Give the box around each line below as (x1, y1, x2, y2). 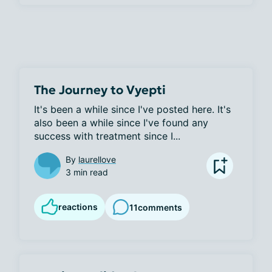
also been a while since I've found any (34, 117, 208, 129)
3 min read (66, 167, 108, 177)
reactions (58, 202, 98, 212)
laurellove (78, 154, 116, 165)
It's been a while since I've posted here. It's (34, 103, 231, 115)
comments (138, 202, 182, 212)
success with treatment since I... (34, 130, 180, 142)
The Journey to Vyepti (34, 82, 166, 98)
